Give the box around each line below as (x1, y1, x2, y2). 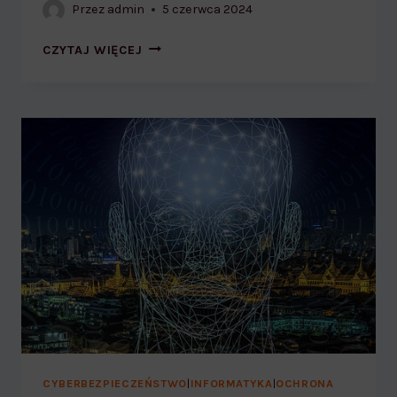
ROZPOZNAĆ (141, 57, 221, 73)
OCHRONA (276, 377, 334, 391)
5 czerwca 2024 (162, 2, 253, 18)
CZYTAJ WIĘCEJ (43, 42, 143, 58)
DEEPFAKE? (141, 76, 213, 92)
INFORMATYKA (190, 377, 273, 391)
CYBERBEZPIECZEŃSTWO (43, 377, 187, 391)
